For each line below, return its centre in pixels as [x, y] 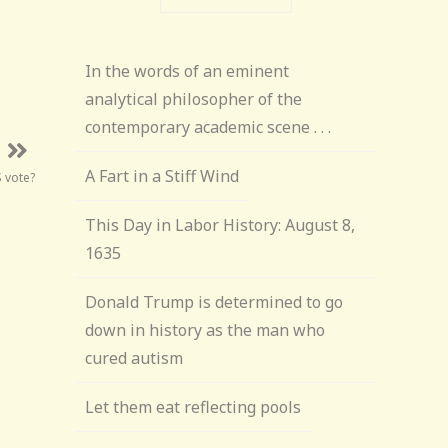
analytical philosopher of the [194, 99]
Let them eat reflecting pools [193, 407]
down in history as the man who [205, 330]
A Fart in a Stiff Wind [162, 176]
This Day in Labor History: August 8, [220, 225]
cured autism [134, 358]
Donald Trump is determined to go [214, 302]
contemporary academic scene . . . [208, 127]
